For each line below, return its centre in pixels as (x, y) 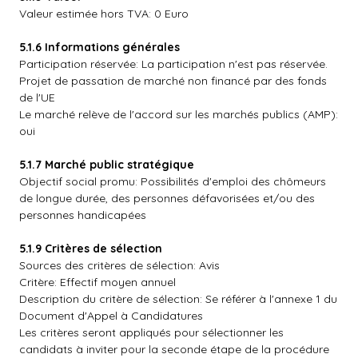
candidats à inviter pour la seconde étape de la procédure (174, 349)
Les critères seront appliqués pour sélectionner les (151, 332)
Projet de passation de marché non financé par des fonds (173, 81)
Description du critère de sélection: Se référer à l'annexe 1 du (178, 299)
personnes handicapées (83, 215)
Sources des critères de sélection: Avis (119, 265)
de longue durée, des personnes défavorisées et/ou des (167, 198)
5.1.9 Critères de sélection (91, 249)
